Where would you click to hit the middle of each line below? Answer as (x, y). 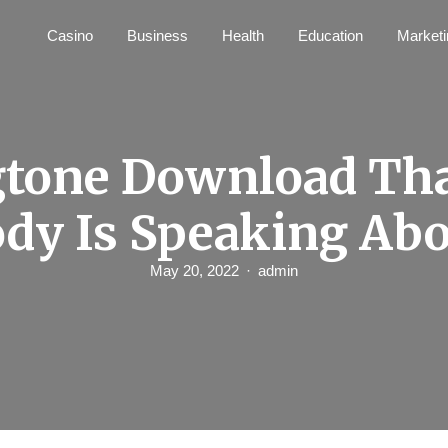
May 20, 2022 (194, 270)
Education (330, 35)
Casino (70, 35)
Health (243, 35)
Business (157, 35)
